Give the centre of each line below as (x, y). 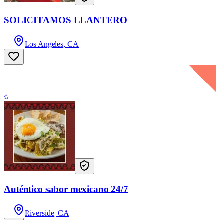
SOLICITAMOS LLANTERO (66, 20)
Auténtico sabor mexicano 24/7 (66, 189)
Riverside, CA (47, 213)
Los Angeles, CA (52, 44)
